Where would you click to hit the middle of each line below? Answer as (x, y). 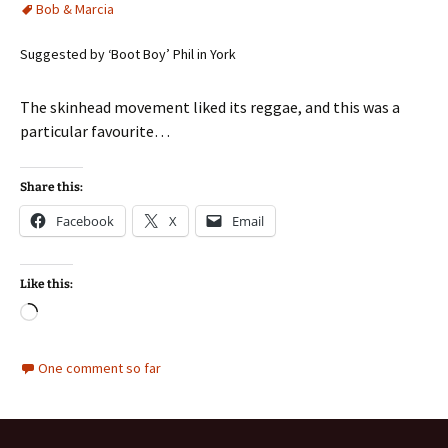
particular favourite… (95, 131)
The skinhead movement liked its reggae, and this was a (210, 107)
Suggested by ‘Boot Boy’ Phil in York (128, 54)
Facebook (85, 221)
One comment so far (99, 368)
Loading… (72, 314)
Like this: (46, 284)
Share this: (51, 187)
